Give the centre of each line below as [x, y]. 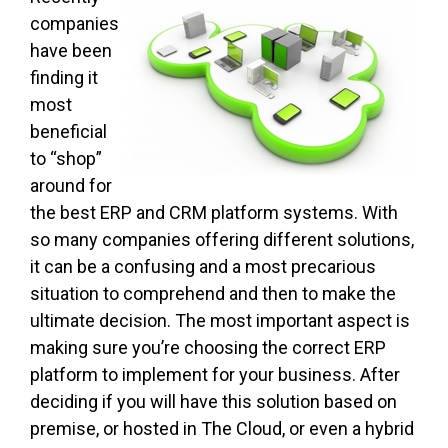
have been [71, 51]
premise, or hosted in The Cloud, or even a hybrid [222, 429]
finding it [64, 78]
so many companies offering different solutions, [222, 240]
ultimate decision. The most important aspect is [220, 321]
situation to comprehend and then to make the [213, 294]
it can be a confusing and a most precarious [203, 267]
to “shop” [66, 159]
